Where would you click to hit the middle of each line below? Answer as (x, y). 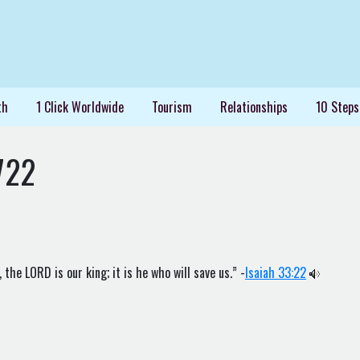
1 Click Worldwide (80, 107)
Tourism (172, 107)
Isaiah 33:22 (276, 272)
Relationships (254, 107)
